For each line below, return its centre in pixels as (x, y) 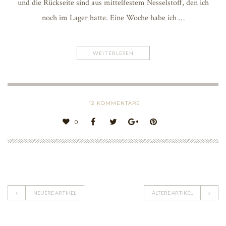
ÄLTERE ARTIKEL (172, 192)
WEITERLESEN (113, 53)
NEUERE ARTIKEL (55, 192)
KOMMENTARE (117, 103)
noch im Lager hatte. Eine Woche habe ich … (113, 18)
